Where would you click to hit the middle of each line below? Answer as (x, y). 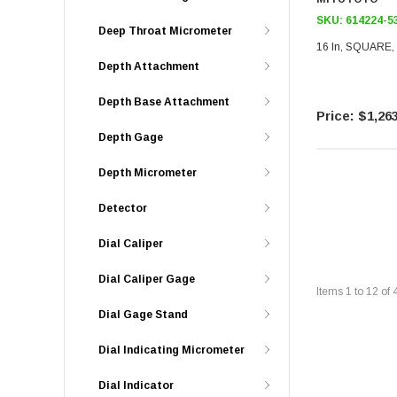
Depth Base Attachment (164, 102)
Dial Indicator (136, 385)
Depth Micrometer (148, 173)
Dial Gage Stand (143, 315)
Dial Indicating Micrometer (171, 350)
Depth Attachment (149, 66)
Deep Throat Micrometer (165, 31)
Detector (123, 208)
